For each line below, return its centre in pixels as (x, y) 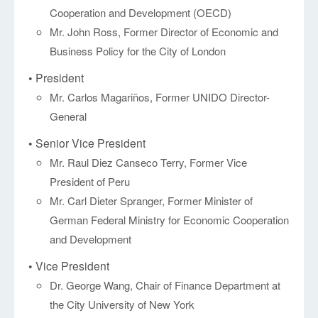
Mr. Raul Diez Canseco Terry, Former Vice (149, 163)
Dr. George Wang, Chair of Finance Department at (165, 285)
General (68, 116)
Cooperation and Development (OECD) (141, 13)
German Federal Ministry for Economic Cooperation (170, 220)
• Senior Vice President (87, 143)
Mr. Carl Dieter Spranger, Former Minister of (152, 201)
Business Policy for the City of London (138, 51)
